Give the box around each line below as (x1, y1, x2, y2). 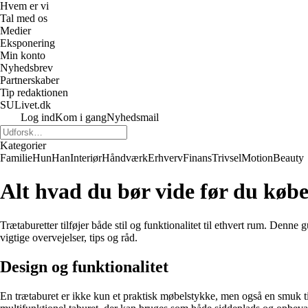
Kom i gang (55, 111, 107, 123)
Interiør (70, 152, 102, 164)
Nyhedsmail (107, 111, 159, 123)
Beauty (273, 152, 304, 164)
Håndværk (102, 152, 148, 164)
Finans (183, 152, 212, 164)
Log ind (21, 111, 55, 123)
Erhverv (148, 152, 183, 164)
